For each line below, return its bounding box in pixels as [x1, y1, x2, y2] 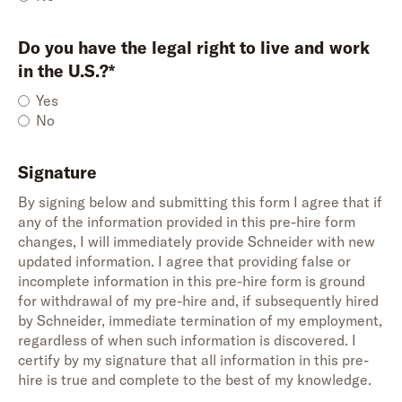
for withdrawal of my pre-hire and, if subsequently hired [18, 292, 379, 310]
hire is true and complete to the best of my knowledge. [18, 371, 371, 389]
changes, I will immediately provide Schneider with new [18, 232, 375, 250]
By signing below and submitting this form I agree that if [18, 193, 382, 211]
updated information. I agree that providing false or [18, 252, 351, 270]
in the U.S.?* [18, 60, 115, 82]
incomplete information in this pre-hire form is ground [18, 272, 365, 290]
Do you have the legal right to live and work [18, 37, 370, 58]
